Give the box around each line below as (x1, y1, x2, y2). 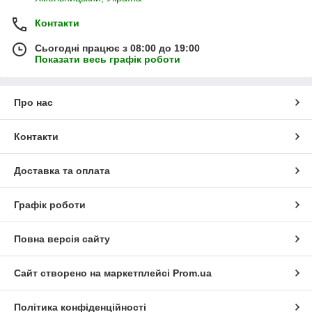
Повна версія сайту (14, 233, 110, 244)
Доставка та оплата (14, 164, 110, 176)
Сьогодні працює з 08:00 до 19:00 (35, 42, 200, 54)
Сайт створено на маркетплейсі (14, 267, 173, 279)
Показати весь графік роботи (35, 53, 180, 65)
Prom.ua (173, 267, 212, 279)
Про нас (14, 96, 53, 108)
